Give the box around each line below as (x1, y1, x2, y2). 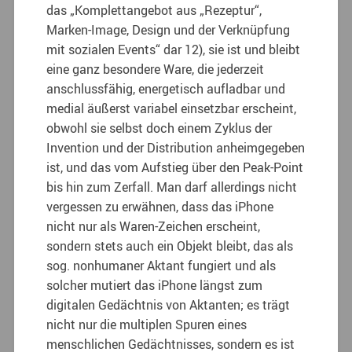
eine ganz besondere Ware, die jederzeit (46, 60, 265, 78)
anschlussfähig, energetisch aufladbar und (46, 79, 286, 97)
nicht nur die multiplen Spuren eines (46, 315, 247, 333)
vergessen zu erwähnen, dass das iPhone (46, 197, 274, 215)
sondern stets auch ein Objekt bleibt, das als (46, 236, 294, 255)
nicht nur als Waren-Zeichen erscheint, (46, 217, 261, 235)
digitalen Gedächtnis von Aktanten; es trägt (46, 295, 291, 313)
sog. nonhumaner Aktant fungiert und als (46, 256, 277, 274)
